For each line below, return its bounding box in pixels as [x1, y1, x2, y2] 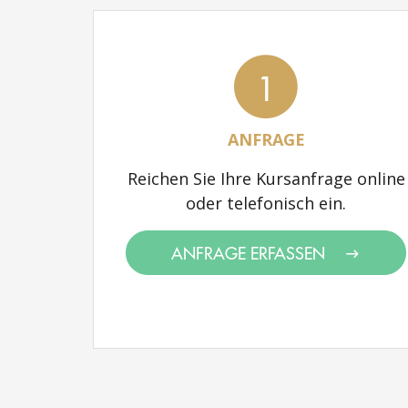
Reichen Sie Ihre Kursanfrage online [127, 167, 405, 189]
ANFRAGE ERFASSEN [171, 240, 330, 264]
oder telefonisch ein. [186, 191, 346, 214]
